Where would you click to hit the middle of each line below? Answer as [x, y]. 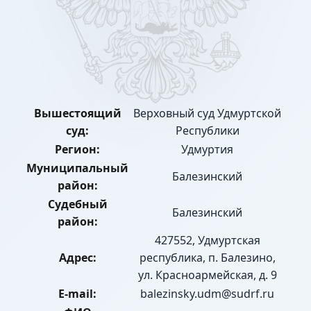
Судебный [77, 204]
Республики [207, 131]
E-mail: [77, 294]
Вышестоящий [77, 114]
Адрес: [77, 258]
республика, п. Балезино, [207, 258]
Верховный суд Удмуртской [207, 114]
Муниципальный [77, 168]
